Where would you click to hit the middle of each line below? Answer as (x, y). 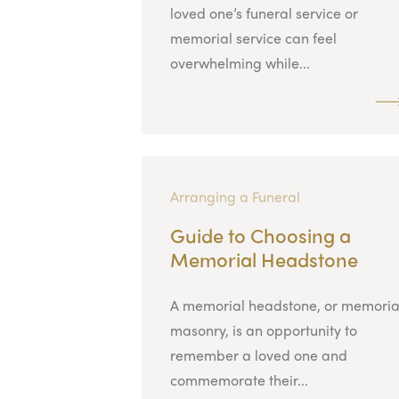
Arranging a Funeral (235, 196)
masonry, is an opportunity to (263, 330)
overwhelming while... (240, 62)
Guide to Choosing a (260, 235)
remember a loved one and (258, 354)
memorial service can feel (253, 37)
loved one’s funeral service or (264, 12)
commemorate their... (239, 379)
